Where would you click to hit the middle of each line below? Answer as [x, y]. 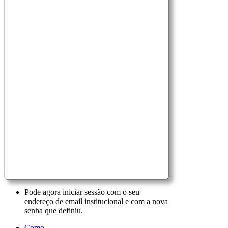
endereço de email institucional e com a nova [96, 201]
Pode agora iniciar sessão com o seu [82, 192]
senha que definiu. [54, 210]
